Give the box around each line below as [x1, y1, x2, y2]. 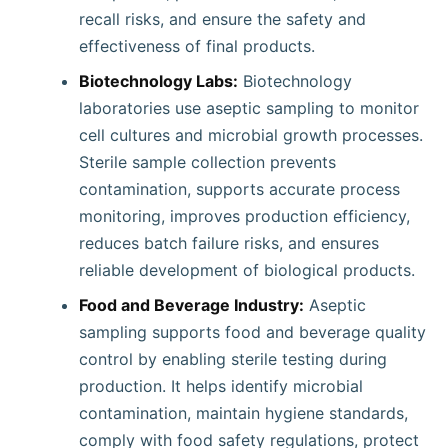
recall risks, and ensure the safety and [79, 9, 366, 29]
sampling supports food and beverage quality [79, 322, 426, 342]
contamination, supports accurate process [79, 179, 400, 199]
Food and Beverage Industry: [79, 295, 304, 315]
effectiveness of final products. [79, 36, 315, 56]
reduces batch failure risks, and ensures [79, 233, 379, 253]
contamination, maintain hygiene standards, [79, 403, 408, 423]
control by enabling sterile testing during [79, 349, 387, 369]
